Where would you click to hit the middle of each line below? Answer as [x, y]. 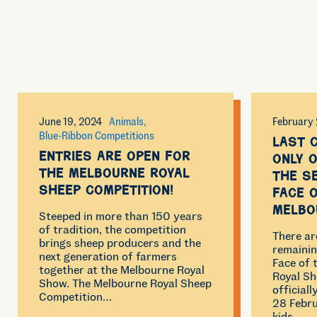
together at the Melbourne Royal [122, 270]
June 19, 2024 [71, 122]
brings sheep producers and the [120, 243]
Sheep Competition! [106, 192]
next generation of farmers [108, 256]
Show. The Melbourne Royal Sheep [125, 283]
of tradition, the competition [113, 229]
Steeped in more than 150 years [121, 216]
